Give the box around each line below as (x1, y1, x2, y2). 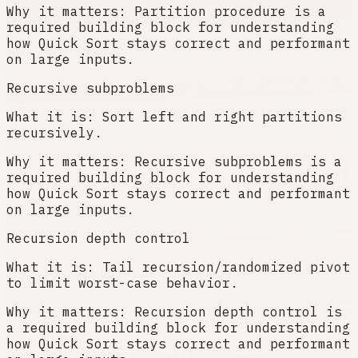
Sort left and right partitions (102, 109, 342, 125)
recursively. (6, 125, 102, 141)
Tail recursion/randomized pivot (102, 259, 350, 276)
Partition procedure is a (134, 3, 326, 20)
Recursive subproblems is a (134, 153, 342, 170)
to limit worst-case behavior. (6, 275, 238, 292)
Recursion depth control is (134, 304, 342, 320)
